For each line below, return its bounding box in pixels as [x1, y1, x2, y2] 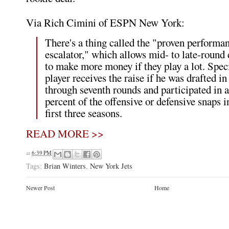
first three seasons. [45, 106, 122, 120]
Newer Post [26, 183, 55, 192]
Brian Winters [44, 161, 86, 171]
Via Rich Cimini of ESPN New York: [26, 15, 185, 30]
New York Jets [90, 161, 132, 171]
